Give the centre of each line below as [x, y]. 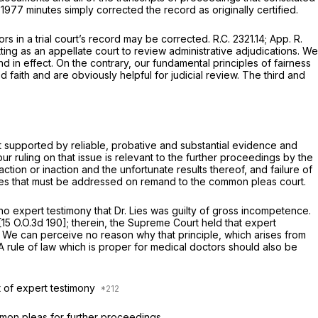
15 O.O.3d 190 [32, 223]
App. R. [286, 39]
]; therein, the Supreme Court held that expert [169, 223]
